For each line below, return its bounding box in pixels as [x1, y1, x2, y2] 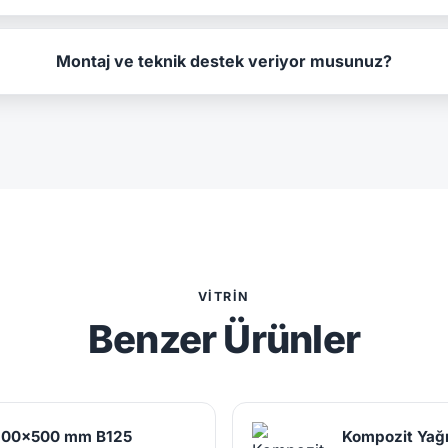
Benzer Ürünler [87, 315, 361, 362]
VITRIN [198, 288, 250, 304]
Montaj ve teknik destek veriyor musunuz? [56, 50, 393, 71]
